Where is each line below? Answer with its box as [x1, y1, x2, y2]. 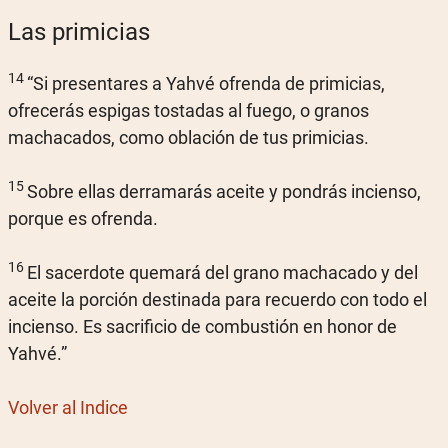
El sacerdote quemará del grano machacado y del [27, 262, 418, 283]
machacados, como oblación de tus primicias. [8, 127, 369, 148]
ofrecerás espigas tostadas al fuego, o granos [8, 100, 369, 121]
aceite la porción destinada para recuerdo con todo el [8, 289, 427, 310]
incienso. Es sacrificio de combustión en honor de [8, 316, 397, 337]
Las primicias [8, 18, 150, 46]
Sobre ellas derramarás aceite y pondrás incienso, [27, 181, 421, 202]
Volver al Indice [8, 397, 128, 418]
